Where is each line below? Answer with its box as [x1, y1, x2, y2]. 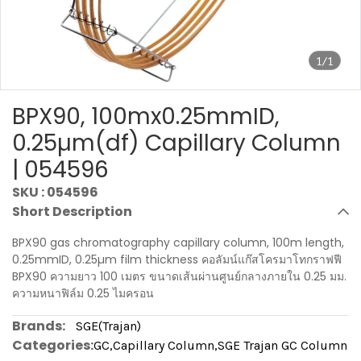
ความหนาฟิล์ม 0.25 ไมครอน [12, 285, 154, 301]
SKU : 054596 [12, 183, 98, 201]
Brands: [12, 317, 65, 335]
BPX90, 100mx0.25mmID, [12, 101, 280, 132]
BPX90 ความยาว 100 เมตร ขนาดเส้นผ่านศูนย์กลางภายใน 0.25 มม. [12, 268, 346, 284]
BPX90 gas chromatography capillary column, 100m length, [12, 234, 344, 251]
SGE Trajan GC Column [218, 338, 347, 353]
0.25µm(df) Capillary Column [12, 127, 341, 159]
